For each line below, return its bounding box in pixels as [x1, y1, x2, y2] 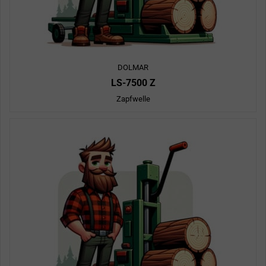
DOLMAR [118, 63, 148, 72]
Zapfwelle [116, 94, 150, 104]
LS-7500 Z [110, 77, 156, 89]
